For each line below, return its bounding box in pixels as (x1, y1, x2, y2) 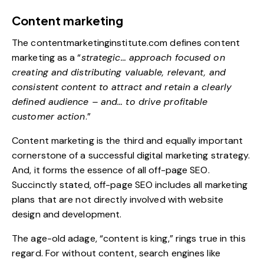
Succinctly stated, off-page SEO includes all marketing (12, 178, 248, 191)
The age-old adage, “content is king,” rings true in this (12, 232, 246, 245)
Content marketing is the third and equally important (12, 134, 243, 147)
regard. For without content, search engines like (12, 246, 220, 259)
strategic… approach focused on (81, 51, 225, 64)
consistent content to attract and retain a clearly (12, 80, 232, 93)
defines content (167, 36, 240, 49)
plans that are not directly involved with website (12, 193, 223, 206)
